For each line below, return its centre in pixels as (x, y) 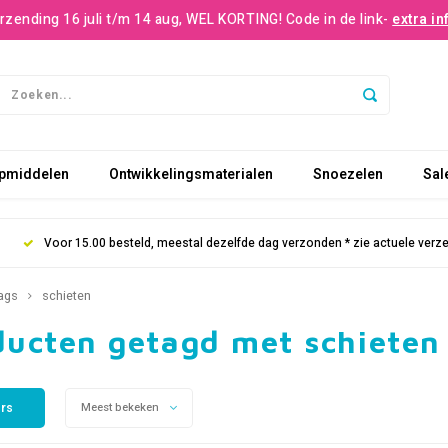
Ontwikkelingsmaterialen (191, 174)
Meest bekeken (119, 407)
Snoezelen (348, 174)
